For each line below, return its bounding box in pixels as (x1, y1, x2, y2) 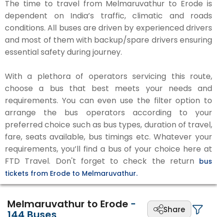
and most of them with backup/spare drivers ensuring (5, 34, 212, 46)
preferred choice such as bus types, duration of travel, (5, 119, 212, 130)
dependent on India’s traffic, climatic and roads (5, 10, 212, 21)
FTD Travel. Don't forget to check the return (5, 155, 199, 167)
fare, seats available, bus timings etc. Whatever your (5, 131, 212, 142)
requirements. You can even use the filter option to (5, 95, 212, 106)
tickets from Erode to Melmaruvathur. (5, 169, 138, 178)
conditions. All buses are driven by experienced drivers (5, 22, 212, 33)
